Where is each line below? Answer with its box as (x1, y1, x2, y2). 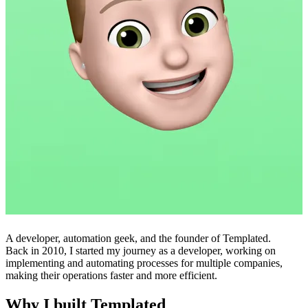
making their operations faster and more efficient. (5, 269, 217, 282)
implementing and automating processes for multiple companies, (5, 257, 283, 269)
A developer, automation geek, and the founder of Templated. (5, 232, 271, 245)
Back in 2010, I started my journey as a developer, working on (5, 245, 276, 257)
